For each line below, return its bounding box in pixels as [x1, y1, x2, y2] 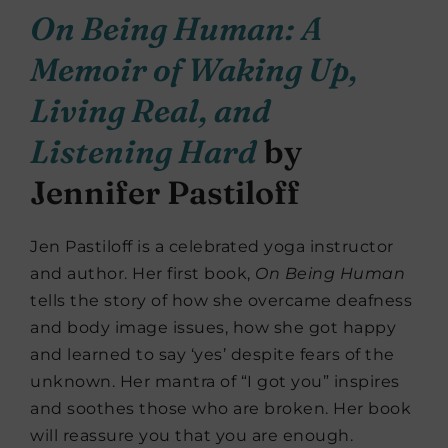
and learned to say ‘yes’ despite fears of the [30, 344, 395, 364]
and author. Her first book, [30, 263, 255, 283]
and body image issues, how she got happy [30, 317, 396, 337]
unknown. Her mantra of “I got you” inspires [30, 371, 400, 391]
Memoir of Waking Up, [30, 49, 358, 89]
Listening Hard [30, 131, 257, 171]
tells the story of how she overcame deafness [30, 290, 412, 310]
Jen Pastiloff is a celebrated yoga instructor [30, 236, 394, 256]
